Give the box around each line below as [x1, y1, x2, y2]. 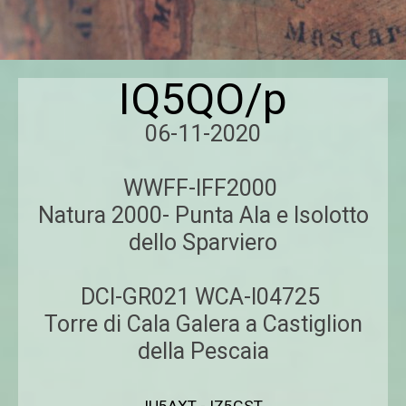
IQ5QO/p [119, 73, 287, 125]
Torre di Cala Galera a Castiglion [43, 311, 362, 337]
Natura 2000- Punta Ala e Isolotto [37, 202, 369, 228]
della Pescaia [137, 338, 269, 364]
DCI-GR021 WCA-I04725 [81, 284, 325, 310]
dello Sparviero [129, 229, 277, 256]
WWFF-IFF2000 [123, 175, 283, 201]
